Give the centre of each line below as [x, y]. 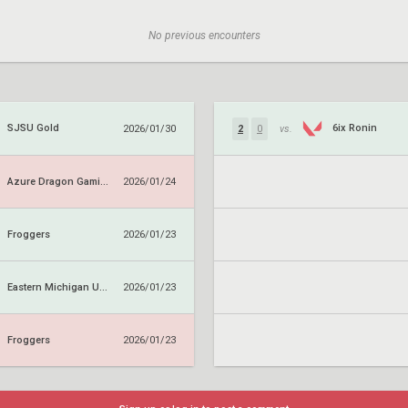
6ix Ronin [355, 128]
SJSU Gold [33, 128]
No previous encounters [204, 36]
